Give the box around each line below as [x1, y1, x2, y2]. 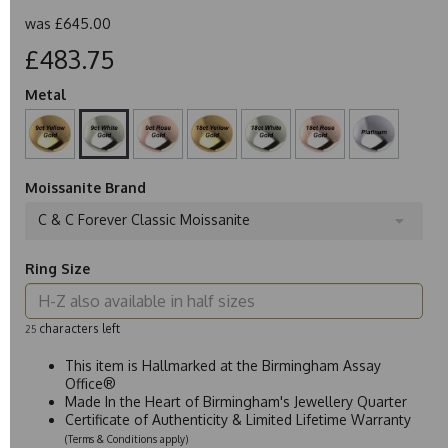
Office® [65, 374, 116, 392]
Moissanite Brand [25, 178, 146, 196]
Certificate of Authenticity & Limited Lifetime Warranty [65, 410, 415, 428]
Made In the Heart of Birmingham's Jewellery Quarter [65, 392, 407, 410]
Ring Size [25, 259, 90, 277]
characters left [36, 320, 120, 336]
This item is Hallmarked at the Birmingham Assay [65, 356, 381, 374]
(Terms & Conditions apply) [65, 432, 188, 445]
